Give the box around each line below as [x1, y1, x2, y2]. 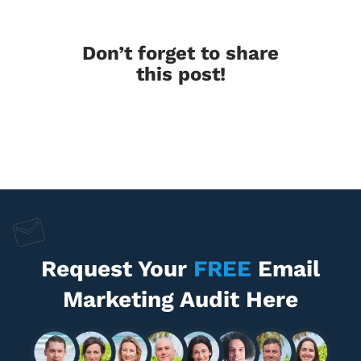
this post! [135, 63, 226, 86]
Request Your [41, 255, 193, 283]
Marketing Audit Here [63, 286, 298, 313]
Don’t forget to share [82, 42, 279, 65]
